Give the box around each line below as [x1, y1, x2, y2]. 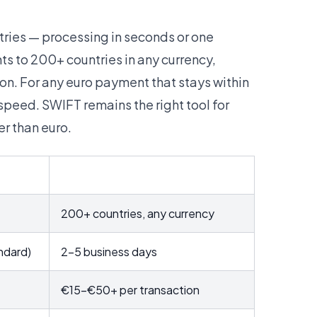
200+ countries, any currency [61, 206, 214, 221]
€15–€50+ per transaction [61, 282, 200, 297]
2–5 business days [61, 244, 157, 259]
